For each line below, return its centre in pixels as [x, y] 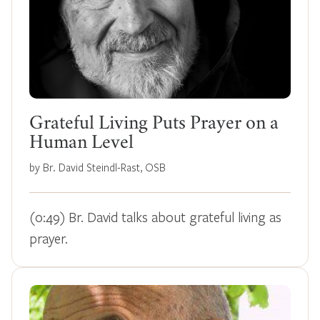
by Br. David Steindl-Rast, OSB [97, 167]
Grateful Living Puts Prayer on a [154, 125]
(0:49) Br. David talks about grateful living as [155, 216]
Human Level [81, 144]
